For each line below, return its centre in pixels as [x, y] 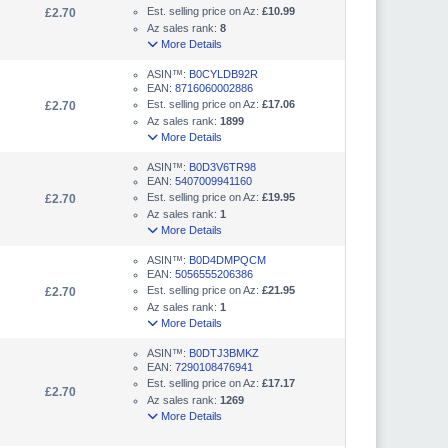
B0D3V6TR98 [222, 166]
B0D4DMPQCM [227, 259]
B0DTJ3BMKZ [224, 352]
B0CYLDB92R [223, 73]
